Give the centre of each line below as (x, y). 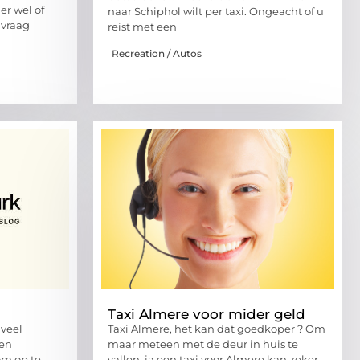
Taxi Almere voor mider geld (207, 314)
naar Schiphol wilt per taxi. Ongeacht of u (216, 12)
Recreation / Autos (157, 53)
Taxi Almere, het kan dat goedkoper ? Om (217, 328)
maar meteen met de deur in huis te (203, 344)
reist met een (142, 27)
